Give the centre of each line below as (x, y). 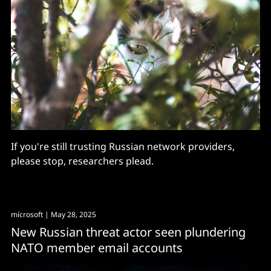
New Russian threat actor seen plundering (128, 232)
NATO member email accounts (97, 247)
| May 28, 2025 (70, 214)
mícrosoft (27, 214)
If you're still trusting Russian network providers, (123, 146)
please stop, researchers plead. (82, 161)
